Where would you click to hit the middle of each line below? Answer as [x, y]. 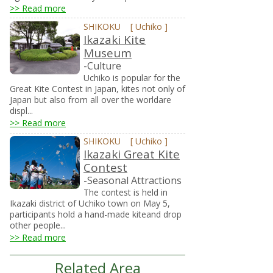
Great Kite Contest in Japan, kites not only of [97, 88]
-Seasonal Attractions [132, 181]
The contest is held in [125, 192]
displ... [21, 110]
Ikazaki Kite [114, 39]
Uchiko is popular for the [132, 77]
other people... [38, 225]
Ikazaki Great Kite [131, 154]
